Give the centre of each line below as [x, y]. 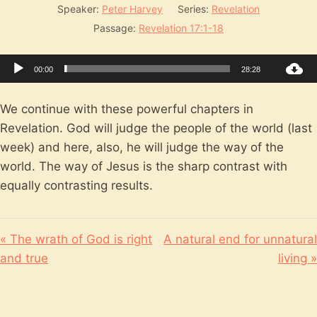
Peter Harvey [132, 9]
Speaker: [78, 9]
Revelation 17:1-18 [181, 28]
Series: [193, 9]
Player [175, 82]
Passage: [115, 28]
